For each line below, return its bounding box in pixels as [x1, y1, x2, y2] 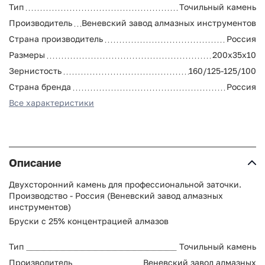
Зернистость [9, 65, 62, 76]
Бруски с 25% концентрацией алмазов [9, 215, 169, 226]
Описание [9, 156, 62, 169]
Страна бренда [9, 81, 71, 92]
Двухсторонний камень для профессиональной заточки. [9, 179, 241, 189]
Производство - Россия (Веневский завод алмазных [9, 190, 223, 201]
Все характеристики [9, 97, 94, 108]
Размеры [9, 49, 45, 60]
